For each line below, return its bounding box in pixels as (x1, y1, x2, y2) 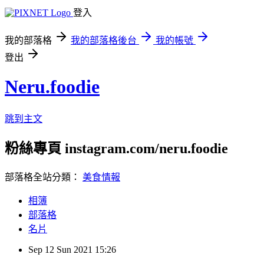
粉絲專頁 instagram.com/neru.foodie (5, 140, 228, 156)
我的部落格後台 (71, 35, 137, 45)
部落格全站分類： (5, 171, 82, 182)
